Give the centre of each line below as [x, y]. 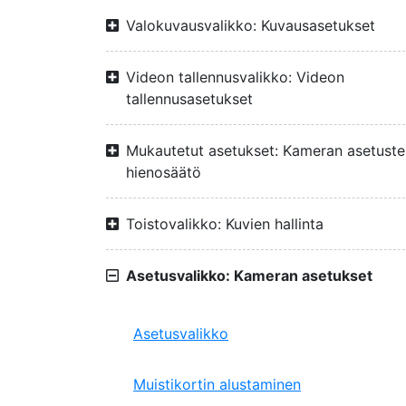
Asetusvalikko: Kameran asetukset [249, 275]
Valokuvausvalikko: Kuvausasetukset [251, 25]
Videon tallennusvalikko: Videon [235, 77]
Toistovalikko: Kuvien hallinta [225, 224]
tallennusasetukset [189, 99]
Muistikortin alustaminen [217, 384]
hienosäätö [164, 172]
